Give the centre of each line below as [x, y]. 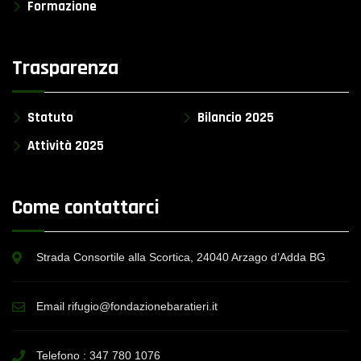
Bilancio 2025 [236, 117]
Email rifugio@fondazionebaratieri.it [127, 306]
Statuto [50, 117]
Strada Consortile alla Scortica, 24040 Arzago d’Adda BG [181, 257]
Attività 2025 [66, 145]
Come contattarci [86, 207]
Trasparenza [65, 68]
